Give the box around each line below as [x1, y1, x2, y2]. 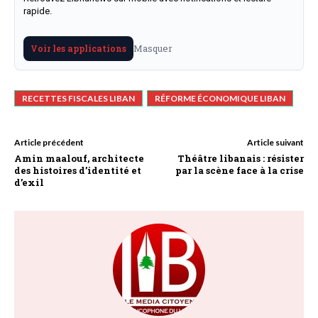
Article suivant [246, 136, 304, 148]
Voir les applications [31, 42, 126, 54]
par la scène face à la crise [175, 163, 304, 177]
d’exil [14, 175, 44, 189]
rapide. [23, 5, 52, 16]
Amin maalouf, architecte [14, 151, 144, 165]
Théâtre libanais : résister [177, 151, 304, 165]
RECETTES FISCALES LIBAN [22, 92, 135, 104]
